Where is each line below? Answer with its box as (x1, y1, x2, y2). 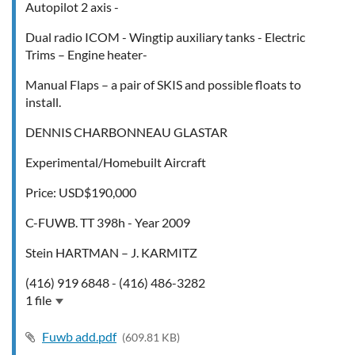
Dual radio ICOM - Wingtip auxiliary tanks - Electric (25, 29, 305, 44)
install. (25, 94, 61, 109)
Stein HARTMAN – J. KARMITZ (25, 245, 197, 260)
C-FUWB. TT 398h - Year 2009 (25, 215, 190, 230)
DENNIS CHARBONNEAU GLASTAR (25, 124, 227, 139)
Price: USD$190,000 (25, 185, 136, 200)
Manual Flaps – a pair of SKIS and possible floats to (25, 77, 301, 92)
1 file (25, 292, 52, 307)
